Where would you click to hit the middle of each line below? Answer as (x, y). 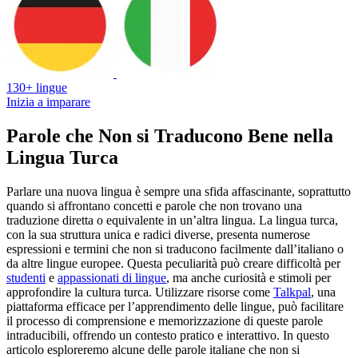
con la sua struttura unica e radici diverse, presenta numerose (158, 234)
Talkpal (292, 292)
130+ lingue (37, 87)
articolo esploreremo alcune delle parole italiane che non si (153, 349)
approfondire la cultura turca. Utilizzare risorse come (140, 292)
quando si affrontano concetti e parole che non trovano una (154, 205)
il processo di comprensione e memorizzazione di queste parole (165, 320)
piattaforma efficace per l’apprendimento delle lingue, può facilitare (175, 306)
